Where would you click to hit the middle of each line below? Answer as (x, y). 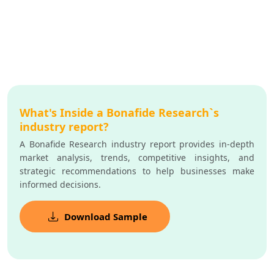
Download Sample (106, 217)
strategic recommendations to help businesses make (137, 171)
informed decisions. (60, 185)
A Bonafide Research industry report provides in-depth (137, 144)
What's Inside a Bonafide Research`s (119, 113)
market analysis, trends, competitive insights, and (137, 158)
